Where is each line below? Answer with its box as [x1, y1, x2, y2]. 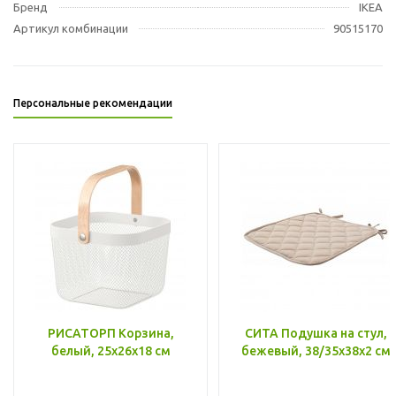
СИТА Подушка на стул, [244, 325, 387, 340]
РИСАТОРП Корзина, [47, 325, 174, 340]
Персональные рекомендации [13, 96, 172, 109]
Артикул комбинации [13, 21, 128, 34]
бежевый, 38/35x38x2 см [240, 343, 391, 358]
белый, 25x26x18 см [50, 343, 171, 358]
